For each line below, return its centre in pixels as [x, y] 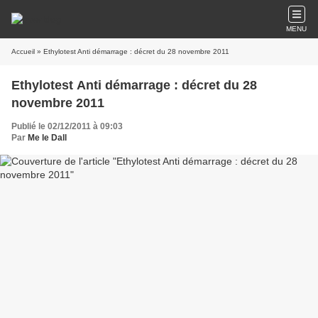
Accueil [23, 51]
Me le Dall [47, 138]
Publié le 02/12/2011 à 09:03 [67, 126]
